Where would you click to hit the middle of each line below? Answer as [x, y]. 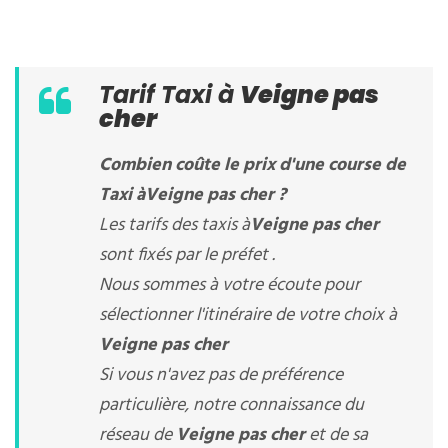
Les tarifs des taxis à [174, 225]
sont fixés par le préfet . [187, 255]
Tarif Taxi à [169, 94]
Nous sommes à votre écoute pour [229, 285]
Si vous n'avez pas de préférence [221, 375]
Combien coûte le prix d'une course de [252, 165]
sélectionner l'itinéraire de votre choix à [248, 315]
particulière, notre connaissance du [231, 405]
